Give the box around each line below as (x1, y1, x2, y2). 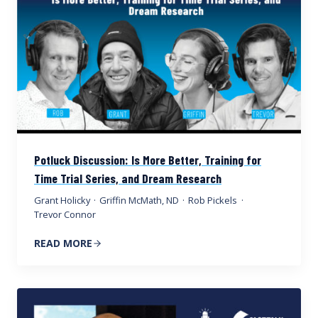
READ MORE (34, 236, 92, 251)
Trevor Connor (34, 208, 96, 221)
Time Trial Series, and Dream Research (34, 170, 221, 187)
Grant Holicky (34, 194, 90, 207)
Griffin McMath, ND (99, 194, 180, 207)
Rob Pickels (188, 194, 238, 207)
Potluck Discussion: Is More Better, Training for (34, 152, 261, 168)
